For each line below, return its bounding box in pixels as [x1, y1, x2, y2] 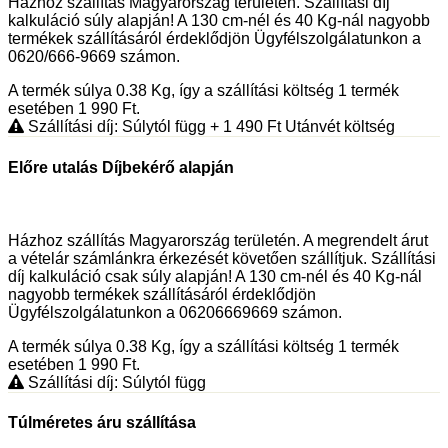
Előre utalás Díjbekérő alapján [8, 158, 234, 176]
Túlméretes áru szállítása [8, 414, 196, 432]
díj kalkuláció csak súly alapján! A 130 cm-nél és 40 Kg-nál [8, 267, 422, 285]
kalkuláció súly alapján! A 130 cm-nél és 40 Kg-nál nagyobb [8, 12, 430, 30]
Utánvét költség [281, 118, 395, 136]
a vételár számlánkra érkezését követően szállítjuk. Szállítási [8, 249, 436, 267]
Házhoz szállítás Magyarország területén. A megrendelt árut [8, 231, 428, 249]
